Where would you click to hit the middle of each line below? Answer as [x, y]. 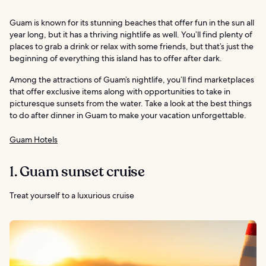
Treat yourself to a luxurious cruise [72, 195]
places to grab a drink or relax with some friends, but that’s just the [132, 46]
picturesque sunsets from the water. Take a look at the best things [131, 103]
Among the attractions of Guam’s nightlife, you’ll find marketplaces [132, 79]
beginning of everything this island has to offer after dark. [116, 58]
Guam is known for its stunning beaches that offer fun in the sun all [132, 22]
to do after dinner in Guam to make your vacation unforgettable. [128, 115]
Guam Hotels [34, 139]
